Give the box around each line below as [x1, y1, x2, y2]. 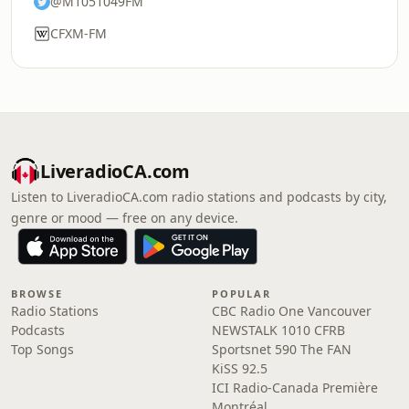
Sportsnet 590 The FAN [212, 341, 351, 358]
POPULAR [212, 287, 271, 300]
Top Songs [11, 341, 74, 358]
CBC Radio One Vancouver [212, 302, 372, 320]
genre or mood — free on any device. [11, 209, 238, 226]
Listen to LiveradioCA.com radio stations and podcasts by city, [11, 188, 387, 205]
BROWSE [11, 287, 63, 300]
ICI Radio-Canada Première [212, 379, 378, 396]
